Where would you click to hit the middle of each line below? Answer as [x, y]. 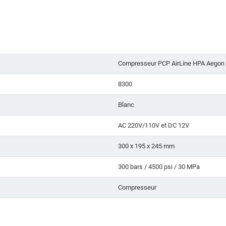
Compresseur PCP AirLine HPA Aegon [171, 64]
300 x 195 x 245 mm [146, 146]
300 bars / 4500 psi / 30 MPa [159, 167]
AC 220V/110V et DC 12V [154, 126]
